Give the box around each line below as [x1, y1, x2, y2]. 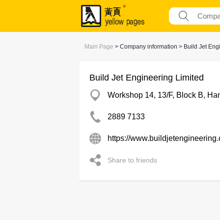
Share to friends [108, 156, 157, 164]
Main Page [84, 43, 113, 50]
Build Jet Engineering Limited [89, 73, 204, 82]
